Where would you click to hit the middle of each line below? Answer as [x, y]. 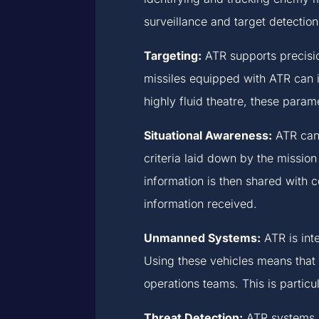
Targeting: [172, 55]
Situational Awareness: [208, 135]
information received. [200, 203]
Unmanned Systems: [202, 237]
